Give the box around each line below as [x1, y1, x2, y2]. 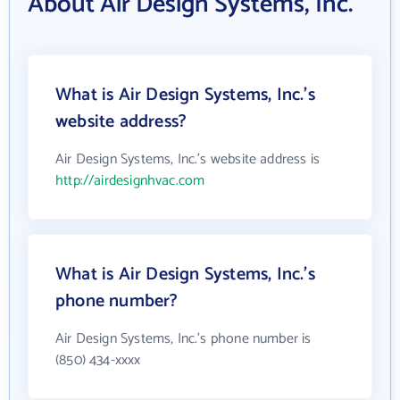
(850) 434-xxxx [55, 347, 141, 372]
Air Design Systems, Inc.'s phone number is [55, 326, 312, 351]
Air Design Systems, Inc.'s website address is [55, 146, 321, 171]
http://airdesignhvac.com [55, 168, 205, 193]
